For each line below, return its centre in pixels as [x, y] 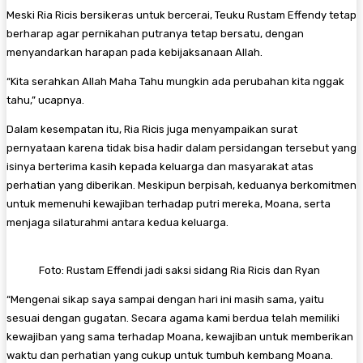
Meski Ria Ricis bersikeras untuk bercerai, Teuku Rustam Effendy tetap [181, 15]
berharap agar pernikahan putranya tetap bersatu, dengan [155, 33]
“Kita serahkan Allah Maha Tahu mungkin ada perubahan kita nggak [175, 81]
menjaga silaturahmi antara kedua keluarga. [117, 222]
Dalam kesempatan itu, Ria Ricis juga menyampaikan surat [152, 129]
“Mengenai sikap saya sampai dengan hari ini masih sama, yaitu [165, 299]
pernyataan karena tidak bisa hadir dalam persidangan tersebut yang [181, 147]
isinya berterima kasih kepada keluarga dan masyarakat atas [160, 166]
